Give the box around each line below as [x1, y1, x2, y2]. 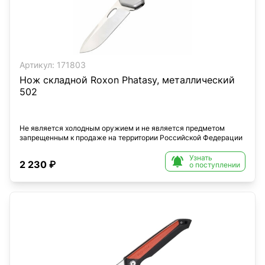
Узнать [189, 153, 212, 162]
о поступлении [189, 160, 240, 169]
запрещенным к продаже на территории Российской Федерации [20, 133, 243, 142]
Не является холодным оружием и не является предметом [20, 124, 225, 132]
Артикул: [20, 60, 54, 70]
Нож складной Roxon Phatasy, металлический [20, 74, 235, 86]
